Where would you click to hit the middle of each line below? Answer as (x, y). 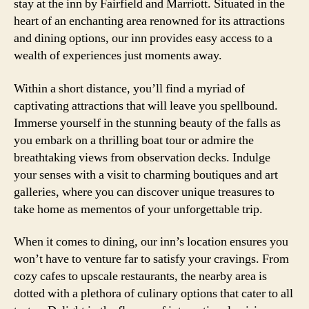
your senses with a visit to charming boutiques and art (146, 175)
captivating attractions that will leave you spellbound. (146, 106)
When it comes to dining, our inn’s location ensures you (151, 242)
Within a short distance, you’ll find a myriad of (129, 88)
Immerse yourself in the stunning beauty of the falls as (147, 123)
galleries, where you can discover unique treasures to (144, 192)
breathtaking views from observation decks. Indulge (142, 157)
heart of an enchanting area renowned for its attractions (149, 21)
